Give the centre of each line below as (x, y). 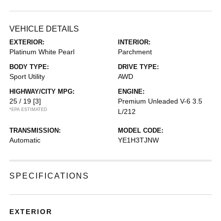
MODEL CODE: (141, 130)
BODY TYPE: (29, 67)
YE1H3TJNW (138, 140)
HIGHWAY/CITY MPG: (42, 92)
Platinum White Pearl (42, 52)
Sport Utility (27, 76)
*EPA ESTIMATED (29, 110)
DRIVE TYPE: (138, 67)
